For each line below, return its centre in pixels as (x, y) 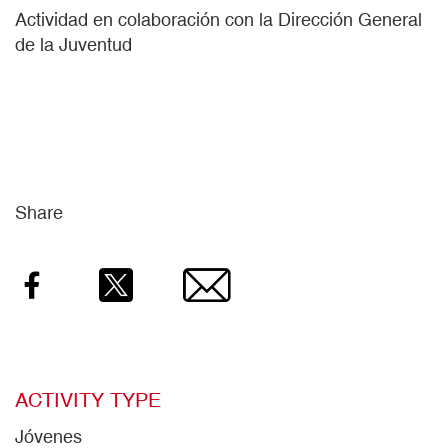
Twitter (151, 284)
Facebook (79, 284)
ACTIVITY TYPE (88, 399)
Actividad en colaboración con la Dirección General (218, 19)
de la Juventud (73, 44)
